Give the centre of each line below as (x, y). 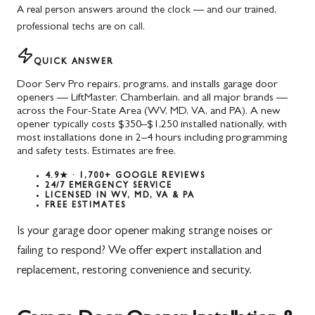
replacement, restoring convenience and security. (134, 271)
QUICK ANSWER (74, 62)
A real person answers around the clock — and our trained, (147, 11)
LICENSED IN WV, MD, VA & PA (120, 196)
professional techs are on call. (81, 27)
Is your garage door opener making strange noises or (144, 231)
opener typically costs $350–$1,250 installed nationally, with (152, 125)
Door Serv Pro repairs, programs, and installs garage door (147, 85)
